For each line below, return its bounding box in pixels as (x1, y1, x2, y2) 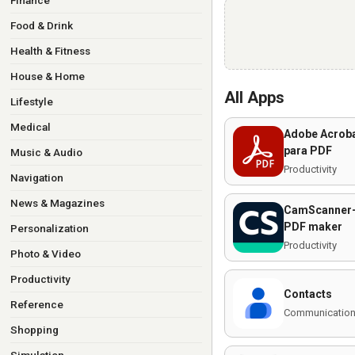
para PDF (284, 143, 332, 157)
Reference (10, 298, 63, 311)
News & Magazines (10, 197, 105, 209)
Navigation (10, 171, 63, 184)
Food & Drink (10, 19, 73, 32)
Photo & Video (10, 247, 81, 260)
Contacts (284, 288, 332, 300)
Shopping (10, 323, 59, 336)
